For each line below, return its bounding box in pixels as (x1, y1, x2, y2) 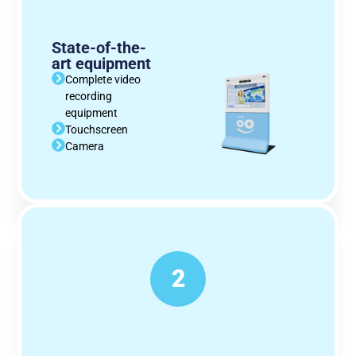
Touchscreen (65, 123, 129, 137)
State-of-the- (52, 38, 147, 58)
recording (65, 90, 113, 103)
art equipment (52, 54, 152, 74)
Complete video (65, 73, 141, 87)
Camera (65, 140, 105, 153)
